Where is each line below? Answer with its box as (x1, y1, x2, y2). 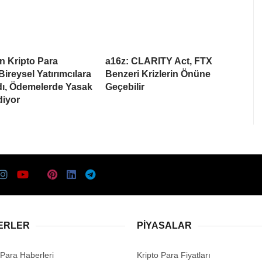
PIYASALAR (137, 220, 192, 231)
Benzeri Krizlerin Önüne (105, 69, 211, 80)
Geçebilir (105, 82, 144, 92)
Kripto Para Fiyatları (137, 250, 211, 260)
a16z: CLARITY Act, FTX (105, 56, 212, 67)
